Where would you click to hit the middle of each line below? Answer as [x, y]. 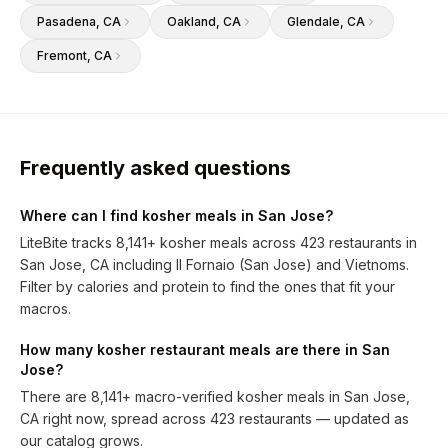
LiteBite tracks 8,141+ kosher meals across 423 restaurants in [218, 242]
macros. [45, 308]
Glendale [313, 21]
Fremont [62, 55]
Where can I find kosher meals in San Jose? [176, 215]
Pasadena [66, 21]
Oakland [191, 21]
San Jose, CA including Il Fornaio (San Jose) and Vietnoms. [214, 264]
